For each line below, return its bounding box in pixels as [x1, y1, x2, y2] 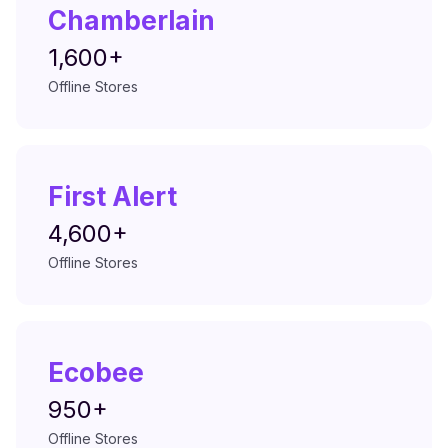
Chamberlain [48, 5, 215, 36]
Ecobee [48, 357, 144, 388]
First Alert [48, 181, 177, 212]
